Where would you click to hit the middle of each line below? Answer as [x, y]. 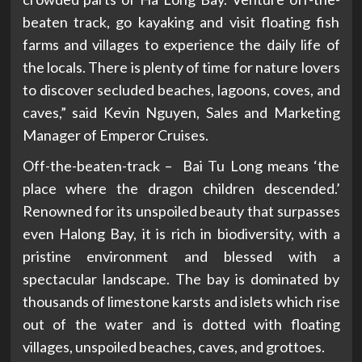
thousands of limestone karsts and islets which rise [181, 302]
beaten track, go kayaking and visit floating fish [181, 22]
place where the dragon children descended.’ [181, 189]
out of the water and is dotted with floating [181, 324]
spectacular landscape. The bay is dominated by [181, 279]
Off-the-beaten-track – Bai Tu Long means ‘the [181, 166]
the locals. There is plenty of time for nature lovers [181, 67]
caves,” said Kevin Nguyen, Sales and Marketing [181, 113]
